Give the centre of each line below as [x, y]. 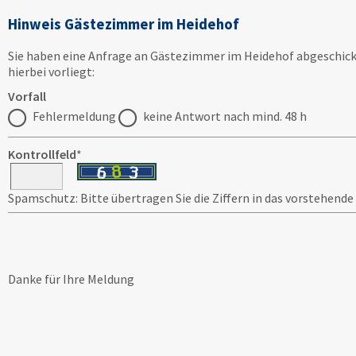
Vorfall [27, 97]
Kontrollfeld [42, 155]
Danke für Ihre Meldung [71, 279]
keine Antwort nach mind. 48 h [224, 116]
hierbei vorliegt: [51, 72]
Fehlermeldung [73, 116]
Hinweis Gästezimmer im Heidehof [124, 24]
